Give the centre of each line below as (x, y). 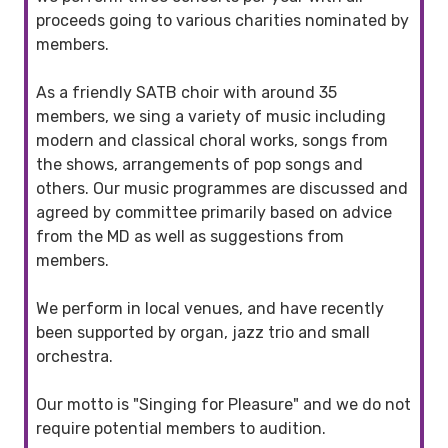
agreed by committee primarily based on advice (214, 212)
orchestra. (74, 356)
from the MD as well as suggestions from (190, 236)
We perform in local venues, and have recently (210, 308)
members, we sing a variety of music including (211, 116)
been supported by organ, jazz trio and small (203, 332)
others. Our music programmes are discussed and (222, 188)
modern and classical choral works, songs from (212, 140)
